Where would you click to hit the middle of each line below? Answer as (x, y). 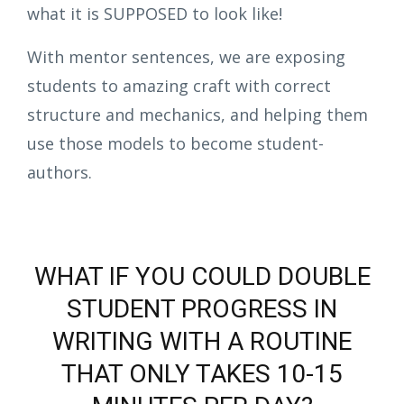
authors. (62, 173)
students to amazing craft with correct (179, 86)
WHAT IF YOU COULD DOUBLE (202, 277)
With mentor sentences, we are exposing (186, 57)
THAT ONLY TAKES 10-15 (202, 374)
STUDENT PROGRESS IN (202, 309)
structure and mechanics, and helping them (197, 115)
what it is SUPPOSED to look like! (159, 14)
